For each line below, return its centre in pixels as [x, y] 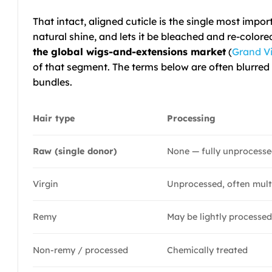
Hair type [54, 118]
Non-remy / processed [80, 250]
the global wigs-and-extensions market [129, 51]
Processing [192, 118]
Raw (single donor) [75, 151]
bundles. [53, 82]
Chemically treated [208, 250]
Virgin [46, 184]
